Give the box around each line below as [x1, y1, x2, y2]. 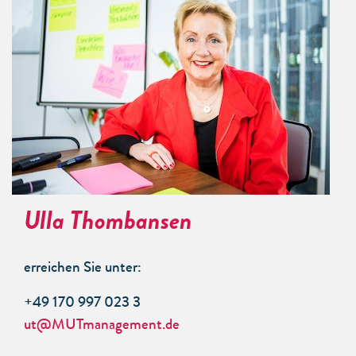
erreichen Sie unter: [24, 261, 141, 277]
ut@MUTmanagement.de [24, 319, 180, 334]
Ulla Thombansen [24, 202, 192, 238]
